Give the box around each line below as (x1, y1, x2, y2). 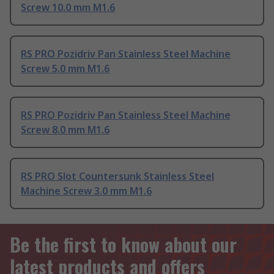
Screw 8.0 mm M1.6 (21, 122, 109, 136)
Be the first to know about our (10, 231, 237, 258)
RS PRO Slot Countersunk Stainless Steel (21, 169, 214, 183)
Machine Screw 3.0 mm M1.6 (21, 183, 152, 198)
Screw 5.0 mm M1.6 (21, 61, 109, 75)
